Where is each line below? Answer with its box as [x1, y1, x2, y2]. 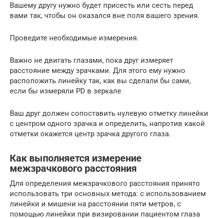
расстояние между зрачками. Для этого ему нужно [10, 66, 185, 75]
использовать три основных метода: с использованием [10, 189, 206, 198]
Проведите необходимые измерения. [10, 33, 139, 42]
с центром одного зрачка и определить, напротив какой [10, 119, 205, 128]
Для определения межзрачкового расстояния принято [10, 179, 200, 188]
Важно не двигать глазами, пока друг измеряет [10, 55, 173, 65]
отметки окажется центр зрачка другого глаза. [10, 129, 171, 138]
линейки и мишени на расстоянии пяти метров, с [10, 199, 181, 208]
